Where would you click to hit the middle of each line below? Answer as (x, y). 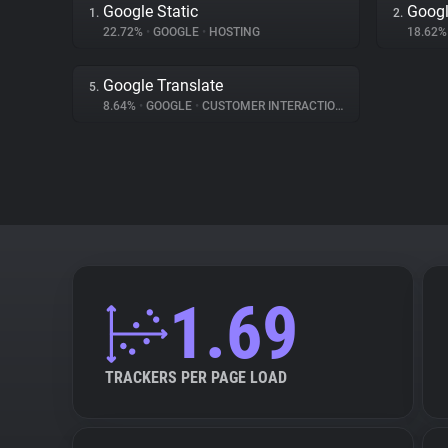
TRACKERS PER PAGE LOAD (196, 377)
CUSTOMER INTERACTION (267, 106)
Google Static (150, 11)
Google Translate (163, 85)
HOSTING (233, 32)
